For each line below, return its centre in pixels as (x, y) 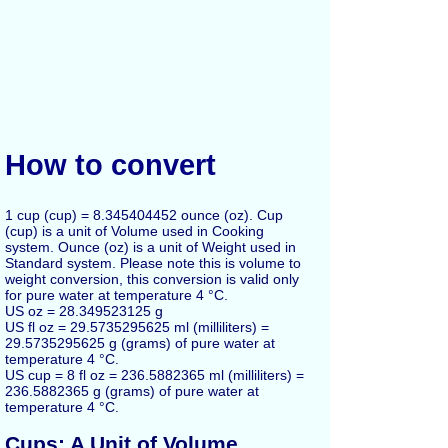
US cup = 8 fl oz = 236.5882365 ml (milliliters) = (154, 374)
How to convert (110, 164)
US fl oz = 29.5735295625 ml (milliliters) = (137, 326)
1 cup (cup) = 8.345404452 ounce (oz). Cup (144, 214)
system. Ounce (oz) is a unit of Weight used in (150, 246)
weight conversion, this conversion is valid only (152, 278)
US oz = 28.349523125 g (84, 310)
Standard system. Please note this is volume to (153, 262)
